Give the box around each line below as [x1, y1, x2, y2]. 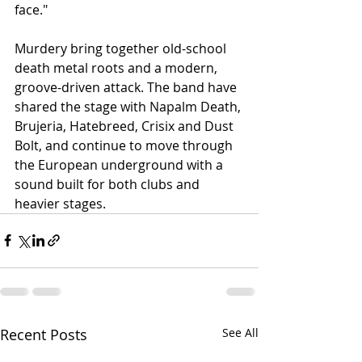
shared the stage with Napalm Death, [15, 97, 244, 116]
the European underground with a [15, 155, 226, 174]
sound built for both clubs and [15, 175, 203, 193]
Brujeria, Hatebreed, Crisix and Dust [15, 116, 237, 135]
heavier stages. [15, 194, 106, 213]
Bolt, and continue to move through [15, 136, 236, 154]
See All [222, 324, 259, 340]
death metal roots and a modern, [15, 58, 221, 77]
